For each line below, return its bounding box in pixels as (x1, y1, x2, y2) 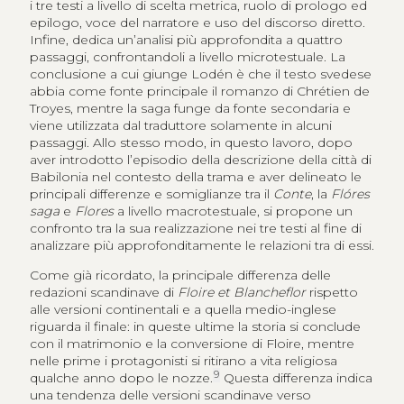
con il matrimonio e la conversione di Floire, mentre (29, 335, 354, 353)
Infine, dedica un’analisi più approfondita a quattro (29, 32, 343, 49)
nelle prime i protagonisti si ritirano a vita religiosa (29, 353, 337, 370)
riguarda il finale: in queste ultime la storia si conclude (29, 318, 361, 335)
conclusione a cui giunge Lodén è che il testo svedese (29, 66, 372, 83)
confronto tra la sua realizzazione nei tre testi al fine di (29, 220, 362, 237)
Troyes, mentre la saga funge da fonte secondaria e (29, 100, 351, 117)
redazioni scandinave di (29, 284, 178, 301)
